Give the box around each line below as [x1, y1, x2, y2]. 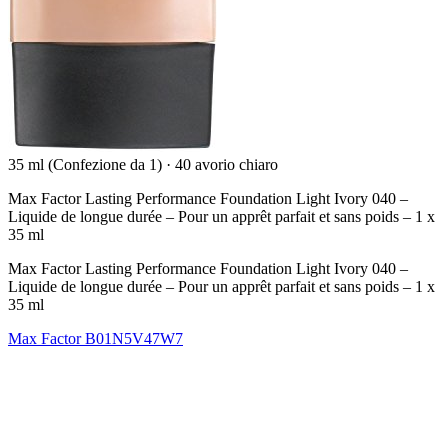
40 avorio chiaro [175, 155, 278, 173]
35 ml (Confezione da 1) [8, 155, 166, 173]
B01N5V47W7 [85, 329, 183, 347]
